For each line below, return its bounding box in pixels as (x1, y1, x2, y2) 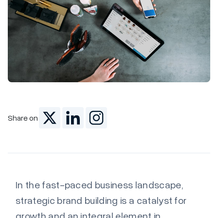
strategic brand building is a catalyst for (16, 194, 187, 206)
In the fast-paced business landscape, (16, 179, 183, 191)
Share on (8, 112, 38, 123)
